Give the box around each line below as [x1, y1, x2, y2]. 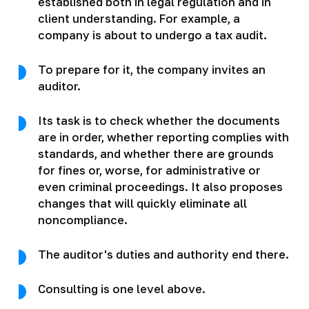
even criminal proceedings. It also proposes [37, 179, 283, 194]
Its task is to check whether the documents [37, 113, 280, 128]
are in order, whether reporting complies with [37, 130, 289, 144]
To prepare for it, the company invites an [37, 62, 266, 77]
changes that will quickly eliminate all [37, 196, 247, 210]
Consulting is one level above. [37, 281, 206, 296]
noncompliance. [37, 212, 128, 227]
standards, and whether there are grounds [37, 146, 274, 161]
